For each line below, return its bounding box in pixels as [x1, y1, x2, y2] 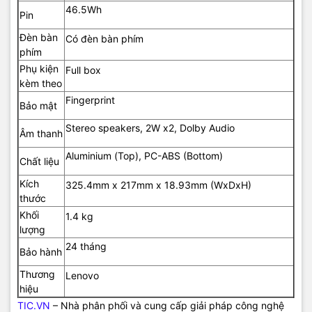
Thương [19, 268, 55, 281]
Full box [65, 64, 101, 77]
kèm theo [19, 77, 62, 90]
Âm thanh [19, 127, 63, 140]
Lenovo [65, 270, 99, 282]
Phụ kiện [19, 63, 58, 75]
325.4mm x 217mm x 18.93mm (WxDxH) [65, 179, 251, 192]
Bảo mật [19, 100, 57, 112]
